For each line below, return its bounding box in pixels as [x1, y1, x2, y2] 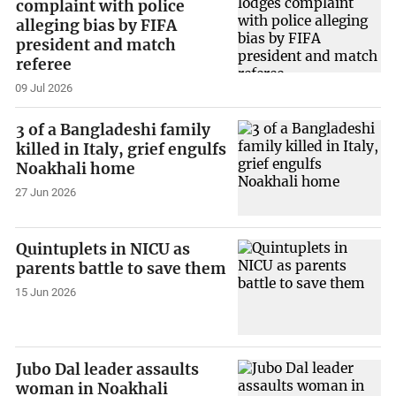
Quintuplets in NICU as [16, 240, 191, 260]
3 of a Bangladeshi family [16, 119, 211, 140]
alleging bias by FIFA [16, 16, 178, 36]
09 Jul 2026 [15, 81, 73, 95]
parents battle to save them [16, 259, 227, 279]
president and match [16, 35, 177, 56]
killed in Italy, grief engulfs [16, 139, 227, 159]
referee [16, 55, 72, 75]
